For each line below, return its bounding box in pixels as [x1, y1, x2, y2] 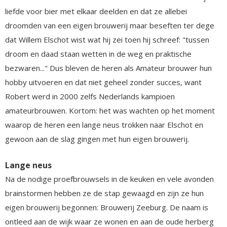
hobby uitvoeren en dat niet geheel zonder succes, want [5, 77, 202, 87]
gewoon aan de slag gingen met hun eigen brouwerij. [5, 133, 189, 144]
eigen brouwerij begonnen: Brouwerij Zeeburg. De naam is [5, 202, 208, 212]
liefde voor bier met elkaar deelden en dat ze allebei [5, 6, 187, 16]
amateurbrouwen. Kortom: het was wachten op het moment [5, 105, 215, 116]
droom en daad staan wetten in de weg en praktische [5, 48, 192, 59]
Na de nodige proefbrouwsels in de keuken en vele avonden [5, 173, 214, 184]
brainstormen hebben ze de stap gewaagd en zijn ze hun [5, 187, 204, 198]
